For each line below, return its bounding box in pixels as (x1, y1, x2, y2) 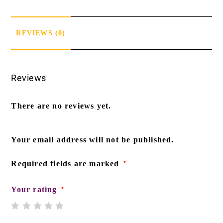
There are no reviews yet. (11, 101, 111, 110)
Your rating (11, 185, 60, 194)
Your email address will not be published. (11, 135, 174, 144)
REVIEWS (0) (16, 28, 66, 37)
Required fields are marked (11, 159, 122, 168)
